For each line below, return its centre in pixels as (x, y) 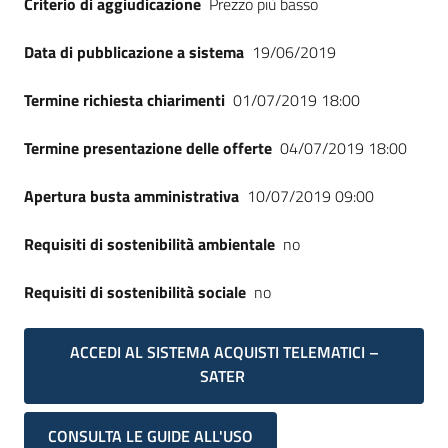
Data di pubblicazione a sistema (134, 52)
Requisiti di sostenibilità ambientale (149, 244)
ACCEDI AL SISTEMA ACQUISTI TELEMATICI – (224, 352)
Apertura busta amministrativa (131, 196)
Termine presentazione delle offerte (148, 148)
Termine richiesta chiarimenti (124, 100)
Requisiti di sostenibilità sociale (135, 292)
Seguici (47, 14)
